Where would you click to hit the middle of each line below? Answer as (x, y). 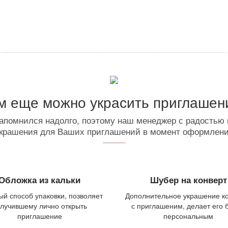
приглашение (39, 216)
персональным (189, 216)
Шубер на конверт (188, 179)
